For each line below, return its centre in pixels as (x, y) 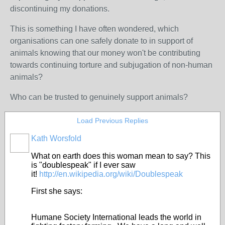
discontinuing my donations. (60, 9)
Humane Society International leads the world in (116, 217)
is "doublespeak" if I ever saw (83, 165)
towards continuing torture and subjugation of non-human (111, 65)
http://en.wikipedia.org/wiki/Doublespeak (111, 174)
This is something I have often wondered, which (94, 29)
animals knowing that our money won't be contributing (105, 53)
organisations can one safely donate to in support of (101, 41)
